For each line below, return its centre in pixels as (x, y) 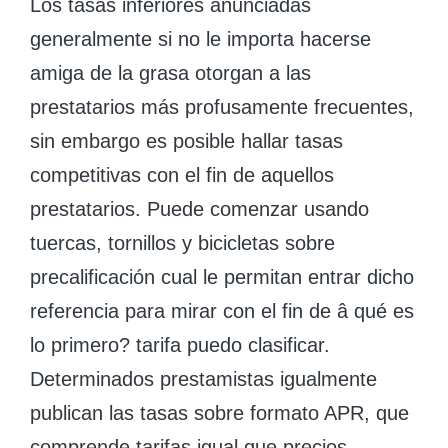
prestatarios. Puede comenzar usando (199, 209)
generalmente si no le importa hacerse (200, 39)
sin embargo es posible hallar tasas (186, 141)
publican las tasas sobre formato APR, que (219, 413)
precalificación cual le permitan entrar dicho (222, 277)
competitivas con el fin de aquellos (182, 175)
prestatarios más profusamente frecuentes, (222, 107)
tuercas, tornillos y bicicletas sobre (182, 243)
